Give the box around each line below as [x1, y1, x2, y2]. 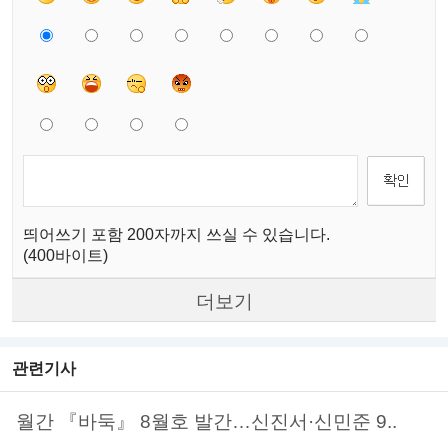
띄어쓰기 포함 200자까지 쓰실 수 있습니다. [23, 226, 330, 244]
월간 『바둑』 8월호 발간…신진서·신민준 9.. [16, 411, 397, 433]
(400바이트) [23, 247, 108, 265]
